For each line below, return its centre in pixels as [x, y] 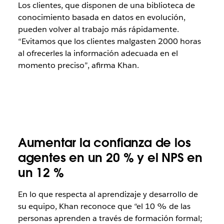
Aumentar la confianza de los [104, 142]
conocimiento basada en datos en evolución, [101, 17]
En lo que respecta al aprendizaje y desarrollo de [108, 194]
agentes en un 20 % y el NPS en [110, 157]
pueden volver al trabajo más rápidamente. [98, 29]
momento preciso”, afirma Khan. [78, 65]
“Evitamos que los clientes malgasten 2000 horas [109, 41]
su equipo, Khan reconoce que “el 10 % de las [104, 206]
